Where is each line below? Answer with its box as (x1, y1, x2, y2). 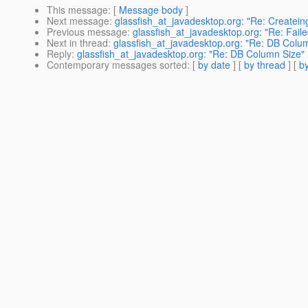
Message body (119, 3, 183, 17)
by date (198, 58, 230, 72)
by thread (244, 58, 285, 72)
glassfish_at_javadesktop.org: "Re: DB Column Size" (77, 47, 305, 61)
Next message (47, 14, 109, 28)
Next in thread (47, 36, 108, 50)
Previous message (47, 25, 127, 39)
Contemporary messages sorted (47, 58, 187, 72)
